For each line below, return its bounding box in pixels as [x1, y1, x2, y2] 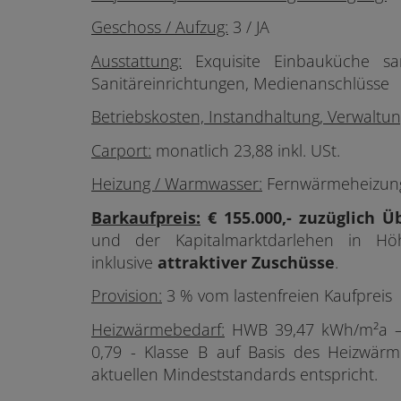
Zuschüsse [252, 251, 335, 273]
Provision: [91, 285, 162, 307]
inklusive [91, 251, 158, 273]
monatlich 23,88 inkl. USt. [151, 139, 345, 161]
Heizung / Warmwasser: [91, 173, 262, 195]
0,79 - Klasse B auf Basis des [91, 340, 320, 363]
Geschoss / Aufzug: [91, 16, 228, 38]
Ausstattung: [91, 49, 182, 72]
